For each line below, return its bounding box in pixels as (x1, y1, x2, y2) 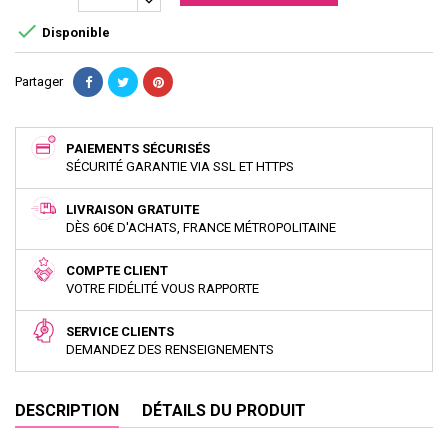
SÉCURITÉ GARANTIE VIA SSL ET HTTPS (66, 158, 294, 174)
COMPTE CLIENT (66, 262, 168, 278)
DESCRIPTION (15, 400, 119, 420)
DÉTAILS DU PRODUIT (142, 400, 306, 420)
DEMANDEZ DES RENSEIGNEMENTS (66, 341, 274, 357)
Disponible (39, 25, 110, 41)
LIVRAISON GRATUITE (66, 201, 199, 217)
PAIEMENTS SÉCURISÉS (66, 140, 210, 156)
